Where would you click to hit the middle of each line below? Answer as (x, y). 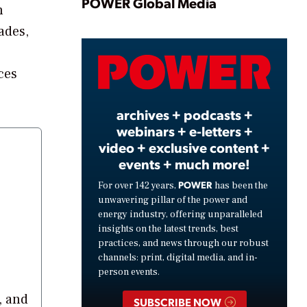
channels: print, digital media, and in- (178, 257)
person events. (129, 272)
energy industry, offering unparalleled (180, 214)
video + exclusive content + (184, 147)
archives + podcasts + (184, 114)
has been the (240, 185)
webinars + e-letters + (184, 131)
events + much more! (184, 163)
